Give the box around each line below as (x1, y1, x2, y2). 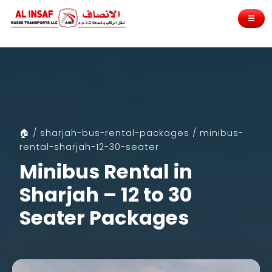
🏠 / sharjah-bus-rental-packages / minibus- (19, 126, 243, 139)
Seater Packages (19, 203, 189, 231)
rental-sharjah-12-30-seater (19, 140, 159, 153)
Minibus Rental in (19, 157, 192, 185)
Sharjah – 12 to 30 (19, 180, 192, 208)
